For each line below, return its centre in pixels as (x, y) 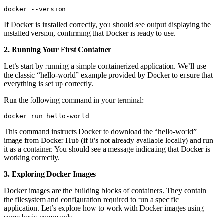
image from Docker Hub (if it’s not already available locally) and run (108, 140)
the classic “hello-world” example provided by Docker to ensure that (108, 75)
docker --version (35, 9)
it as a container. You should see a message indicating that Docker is (107, 149)
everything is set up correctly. (48, 84)
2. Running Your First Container (58, 50)
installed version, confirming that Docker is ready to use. (90, 33)
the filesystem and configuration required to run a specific (91, 200)
